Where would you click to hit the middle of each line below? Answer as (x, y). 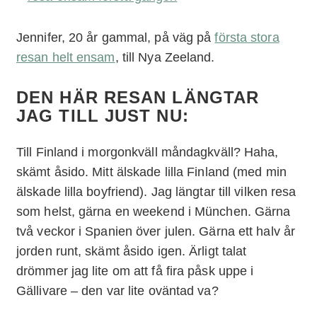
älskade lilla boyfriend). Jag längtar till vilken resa (156, 191)
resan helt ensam (66, 57)
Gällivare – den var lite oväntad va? (117, 290)
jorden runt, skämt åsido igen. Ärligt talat (132, 251)
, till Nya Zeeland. (165, 57)
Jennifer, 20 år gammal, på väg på (116, 37)
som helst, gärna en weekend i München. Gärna (154, 211)
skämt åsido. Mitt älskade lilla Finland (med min (151, 172)
